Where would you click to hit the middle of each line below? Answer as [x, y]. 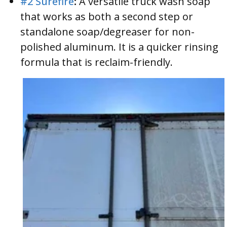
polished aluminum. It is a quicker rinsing [119, 47]
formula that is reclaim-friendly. [97, 62]
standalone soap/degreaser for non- [107, 32]
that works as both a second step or [107, 17]
